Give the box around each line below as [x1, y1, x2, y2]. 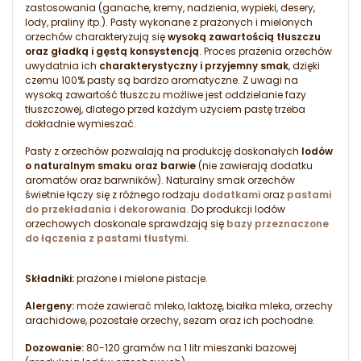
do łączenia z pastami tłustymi [25, 231, 186, 246]
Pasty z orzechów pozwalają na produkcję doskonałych [25, 144, 301, 159]
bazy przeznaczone [226, 217, 329, 231]
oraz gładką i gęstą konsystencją [25, 44, 199, 59]
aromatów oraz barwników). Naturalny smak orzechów [25, 173, 295, 188]
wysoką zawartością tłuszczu [168, 30, 321, 44]
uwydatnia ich [25, 59, 99, 73]
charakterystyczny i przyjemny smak [99, 59, 288, 73]
